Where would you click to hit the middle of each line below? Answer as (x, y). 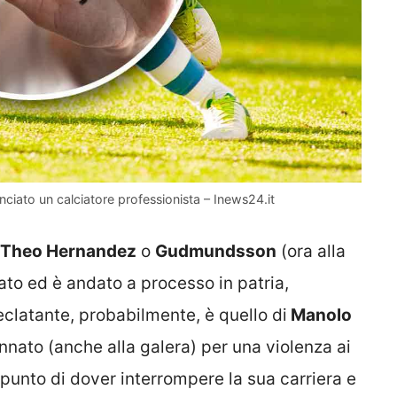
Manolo (319, 315)
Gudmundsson (216, 252)
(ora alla (311, 252)
